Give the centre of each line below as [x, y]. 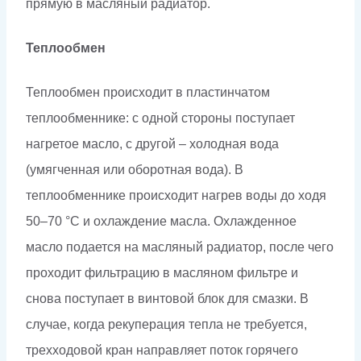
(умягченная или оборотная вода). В [135, 169]
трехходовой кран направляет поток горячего [162, 350]
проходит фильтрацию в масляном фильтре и [162, 272]
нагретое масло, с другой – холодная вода [152, 143]
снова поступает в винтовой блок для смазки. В [167, 298]
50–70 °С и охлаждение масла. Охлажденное [161, 221]
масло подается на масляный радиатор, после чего [180, 247]
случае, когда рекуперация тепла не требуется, [166, 324]
